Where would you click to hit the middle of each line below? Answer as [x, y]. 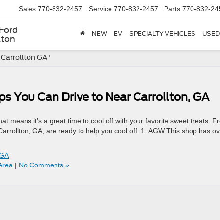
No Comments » [44, 165]
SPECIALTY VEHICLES [162, 34]
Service [100, 9]
